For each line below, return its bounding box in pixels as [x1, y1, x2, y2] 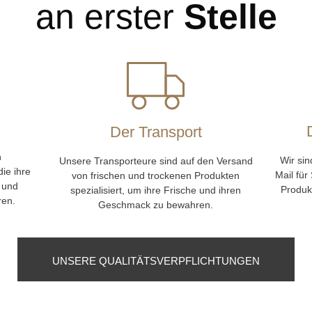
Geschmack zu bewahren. [98, 199, 214, 211]
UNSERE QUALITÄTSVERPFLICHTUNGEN [52, 255, 260, 267]
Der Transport [109, 123, 202, 141]
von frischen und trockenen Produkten [72, 170, 240, 182]
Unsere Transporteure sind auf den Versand [58, 155, 253, 167]
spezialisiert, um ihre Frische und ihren [70, 185, 242, 196]
